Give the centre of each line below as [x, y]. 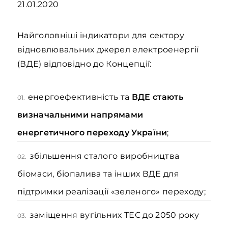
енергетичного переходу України [92, 133]
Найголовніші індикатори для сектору [101, 35]
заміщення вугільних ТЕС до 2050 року [114, 215]
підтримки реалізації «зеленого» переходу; [111, 192]
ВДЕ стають [157, 97]
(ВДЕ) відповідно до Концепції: [84, 64]
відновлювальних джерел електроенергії [108, 50]
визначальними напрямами [80, 115]
